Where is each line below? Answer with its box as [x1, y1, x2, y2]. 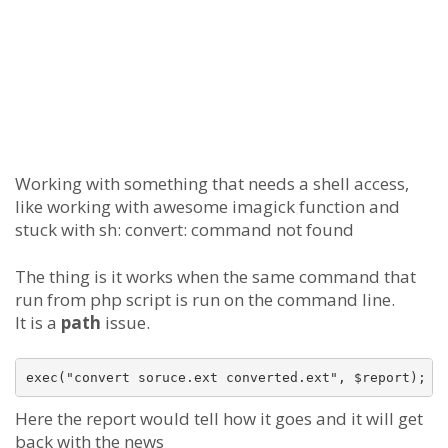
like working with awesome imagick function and [15, 195, 400, 218]
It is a [15, 311, 61, 334]
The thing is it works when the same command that [15, 265, 416, 288]
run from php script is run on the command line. [15, 288, 395, 311]
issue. [101, 311, 150, 334]
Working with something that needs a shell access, [15, 172, 409, 195]
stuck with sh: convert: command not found [15, 218, 354, 241]
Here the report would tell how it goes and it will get [15, 407, 423, 430]
